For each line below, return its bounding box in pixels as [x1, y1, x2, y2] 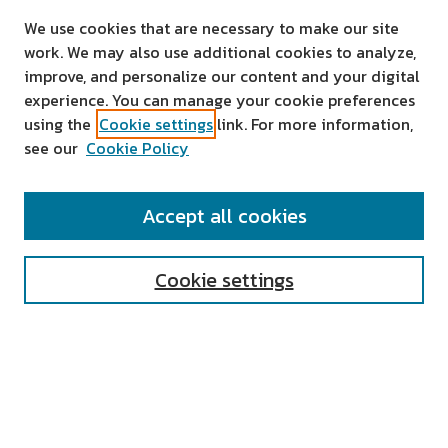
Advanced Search [26, 386, 137, 408]
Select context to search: [26, 326, 189, 348]
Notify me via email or [26, 415, 170, 437]
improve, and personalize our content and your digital [24, 64, 420, 88]
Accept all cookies [141, 201, 307, 231]
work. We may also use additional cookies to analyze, [24, 40, 416, 64]
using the [24, 112, 91, 136]
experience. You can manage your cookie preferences [24, 88, 415, 112]
